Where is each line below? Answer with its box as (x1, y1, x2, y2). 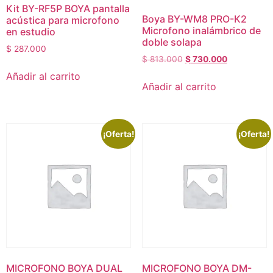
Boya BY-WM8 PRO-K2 (141, 13, 247, 26)
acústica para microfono (6, 13, 119, 26)
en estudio (6, 25, 55, 38)
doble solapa (141, 36, 202, 49)
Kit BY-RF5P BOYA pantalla (6, 2, 130, 15)
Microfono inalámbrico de (141, 24, 261, 37)
